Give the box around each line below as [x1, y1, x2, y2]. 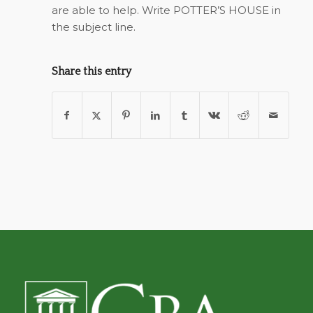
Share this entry [51, 65, 131, 78]
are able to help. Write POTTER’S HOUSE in [51, 3, 281, 17]
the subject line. [51, 20, 136, 34]
